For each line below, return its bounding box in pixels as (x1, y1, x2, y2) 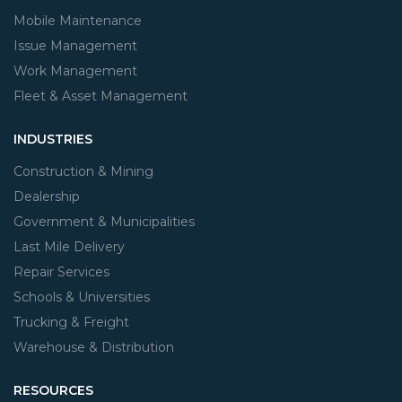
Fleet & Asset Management (13, 88, 188, 104)
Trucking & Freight (13, 314, 129, 330)
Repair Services (13, 264, 109, 280)
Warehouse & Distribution (13, 339, 174, 355)
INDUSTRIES (13, 131, 92, 147)
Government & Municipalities (13, 214, 195, 230)
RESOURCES (13, 382, 93, 398)
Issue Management (13, 38, 137, 54)
